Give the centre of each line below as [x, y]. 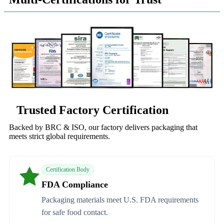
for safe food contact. [75, 212]
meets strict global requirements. [59, 136]
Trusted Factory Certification [92, 110]
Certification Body [68, 170]
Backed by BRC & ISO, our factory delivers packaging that [103, 127]
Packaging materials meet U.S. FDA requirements [120, 200]
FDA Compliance [75, 185]
